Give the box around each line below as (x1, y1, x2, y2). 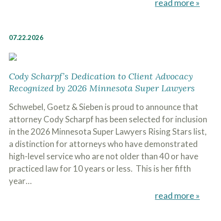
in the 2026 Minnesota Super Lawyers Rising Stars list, (8, 126, 207, 137)
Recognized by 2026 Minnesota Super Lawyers (8, 82, 195, 94)
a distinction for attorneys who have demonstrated (8, 139, 198, 149)
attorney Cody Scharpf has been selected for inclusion (8, 114, 207, 124)
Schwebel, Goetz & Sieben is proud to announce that (8, 102, 198, 112)
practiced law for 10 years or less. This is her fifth (8, 163, 191, 174)
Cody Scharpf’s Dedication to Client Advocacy (8, 71, 193, 82)
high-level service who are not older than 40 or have (8, 151, 198, 161)
